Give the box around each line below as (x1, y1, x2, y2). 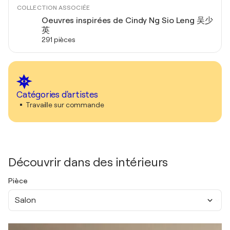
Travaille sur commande (26, 101, 104, 109)
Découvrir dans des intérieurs (8, 155, 168, 169)
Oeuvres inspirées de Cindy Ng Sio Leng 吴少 (42, 16, 213, 25)
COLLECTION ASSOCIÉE (17, 4, 90, 11)
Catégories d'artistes (16, 90, 98, 100)
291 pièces (42, 35, 75, 44)
